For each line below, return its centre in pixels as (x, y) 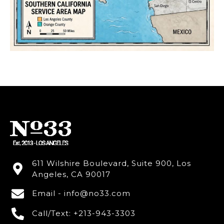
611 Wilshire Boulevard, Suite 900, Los (112, 163)
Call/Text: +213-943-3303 (84, 213)
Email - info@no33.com (81, 193)
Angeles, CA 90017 (71, 174)
